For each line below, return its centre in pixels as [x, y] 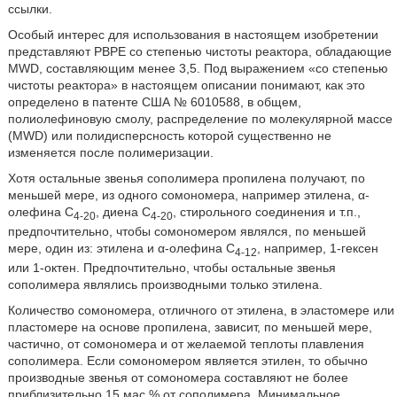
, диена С [123, 212]
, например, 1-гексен [317, 249]
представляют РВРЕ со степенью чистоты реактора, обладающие [199, 52]
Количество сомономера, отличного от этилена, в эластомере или [201, 310]
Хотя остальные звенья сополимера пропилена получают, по [186, 179]
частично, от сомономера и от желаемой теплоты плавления [186, 343]
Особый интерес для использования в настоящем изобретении [193, 35]
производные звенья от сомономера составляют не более [178, 377]
